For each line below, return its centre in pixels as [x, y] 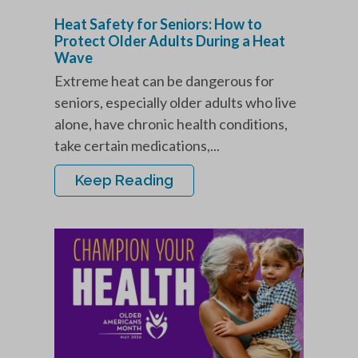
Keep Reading [124, 181]
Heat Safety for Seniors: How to [158, 24]
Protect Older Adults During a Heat [170, 41]
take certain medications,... [137, 146]
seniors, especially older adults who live [175, 103]
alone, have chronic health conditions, [171, 124]
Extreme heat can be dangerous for [164, 81]
